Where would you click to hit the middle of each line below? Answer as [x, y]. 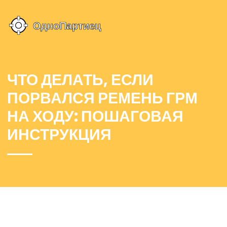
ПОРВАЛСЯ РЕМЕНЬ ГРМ [102, 98]
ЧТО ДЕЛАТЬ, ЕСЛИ [80, 80]
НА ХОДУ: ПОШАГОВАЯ [95, 117]
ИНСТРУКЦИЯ [59, 135]
